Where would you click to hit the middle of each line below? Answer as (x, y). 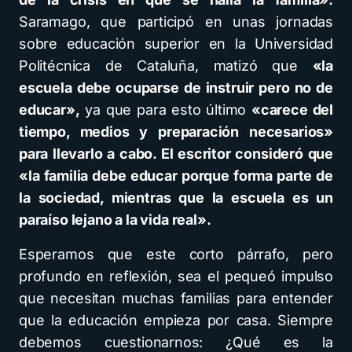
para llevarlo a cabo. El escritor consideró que (176, 154)
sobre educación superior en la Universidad (176, 44)
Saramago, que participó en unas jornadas (176, 22)
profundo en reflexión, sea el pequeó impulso (176, 276)
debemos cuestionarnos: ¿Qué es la (176, 342)
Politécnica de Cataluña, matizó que (166, 66)
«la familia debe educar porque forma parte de (176, 176)
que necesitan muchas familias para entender (176, 298)
